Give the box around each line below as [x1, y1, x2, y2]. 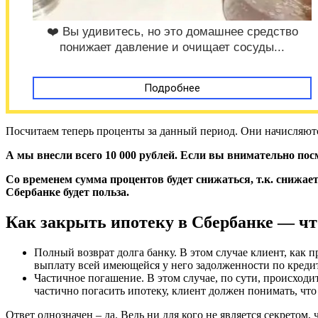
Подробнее [144, 82, 201, 95]
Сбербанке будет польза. [6, 186, 129, 199]
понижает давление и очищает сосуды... [60, 40, 285, 55]
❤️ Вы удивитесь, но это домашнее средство [46, 25, 298, 39]
